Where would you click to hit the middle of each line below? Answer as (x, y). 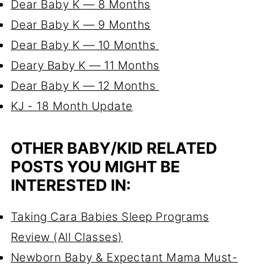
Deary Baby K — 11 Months (85, 66)
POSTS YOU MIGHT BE (95, 167)
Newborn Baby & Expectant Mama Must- (124, 258)
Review (30, 237)
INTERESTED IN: (71, 185)
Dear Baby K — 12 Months (85, 86)
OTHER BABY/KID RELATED (114, 148)
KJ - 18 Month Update (71, 106)
